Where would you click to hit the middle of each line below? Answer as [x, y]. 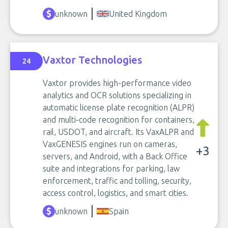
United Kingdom [138, 14]
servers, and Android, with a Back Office [115, 156]
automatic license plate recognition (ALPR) [119, 107]
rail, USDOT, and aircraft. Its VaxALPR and [118, 132]
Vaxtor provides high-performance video [117, 83]
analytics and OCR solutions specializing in [117, 95]
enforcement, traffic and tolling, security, [117, 181]
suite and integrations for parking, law [111, 168]
